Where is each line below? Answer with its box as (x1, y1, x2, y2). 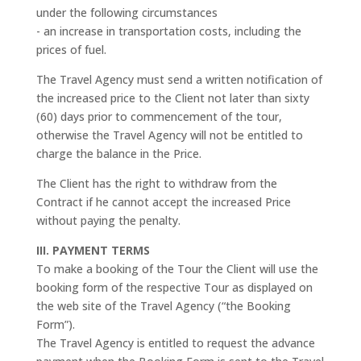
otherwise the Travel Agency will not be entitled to (35, 127, 303, 143)
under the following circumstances (35, 5, 218, 20)
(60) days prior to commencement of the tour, (35, 109, 282, 124)
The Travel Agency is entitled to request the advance (35, 335, 315, 351)
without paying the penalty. (35, 213, 180, 228)
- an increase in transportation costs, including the (35, 23, 301, 39)
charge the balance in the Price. (35, 146, 201, 161)
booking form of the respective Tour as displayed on (35, 280, 313, 295)
